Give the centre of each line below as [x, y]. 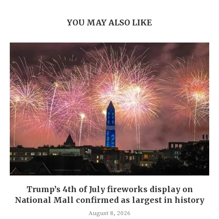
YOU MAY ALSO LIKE [109, 22]
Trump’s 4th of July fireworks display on [109, 189]
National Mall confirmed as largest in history [109, 200]
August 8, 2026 [109, 213]
